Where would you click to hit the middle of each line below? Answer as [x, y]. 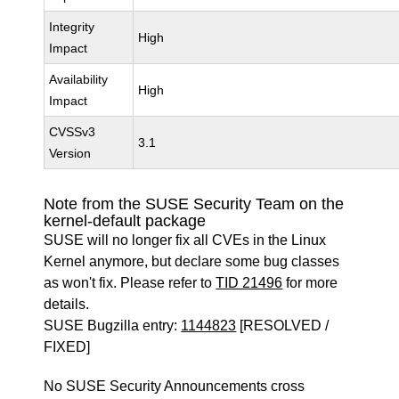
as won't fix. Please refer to [130, 283]
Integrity [72, 27]
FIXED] [67, 347]
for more [310, 283]
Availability [79, 79]
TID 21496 [249, 283]
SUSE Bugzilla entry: [113, 326]
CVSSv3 [73, 132]
